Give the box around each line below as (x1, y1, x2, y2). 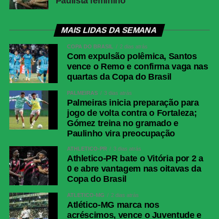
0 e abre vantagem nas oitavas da (66, 164, 201, 174)
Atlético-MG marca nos (66, 200, 159, 210)
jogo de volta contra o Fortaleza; (66, 108, 197, 118)
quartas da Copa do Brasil (66, 72, 172, 82)
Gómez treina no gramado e (66, 118, 179, 129)
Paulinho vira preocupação (66, 129, 175, 139)
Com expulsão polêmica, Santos (66, 51, 197, 62)
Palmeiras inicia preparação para (66, 98, 199, 108)
